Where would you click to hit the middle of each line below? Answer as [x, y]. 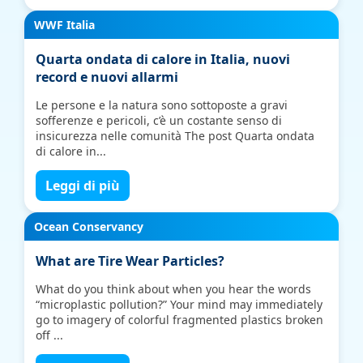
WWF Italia [65, 25]
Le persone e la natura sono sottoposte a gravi [162, 105]
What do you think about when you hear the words [174, 289]
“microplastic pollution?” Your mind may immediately [179, 304]
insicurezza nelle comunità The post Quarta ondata [175, 136]
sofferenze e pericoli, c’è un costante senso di [159, 120]
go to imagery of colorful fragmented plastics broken [180, 320]
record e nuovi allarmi [107, 77]
